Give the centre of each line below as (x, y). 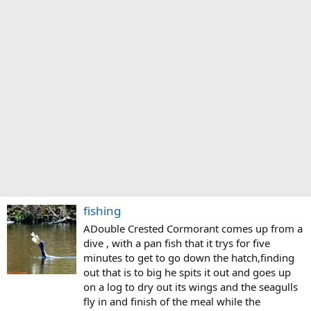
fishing (102, 211)
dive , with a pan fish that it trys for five (177, 243)
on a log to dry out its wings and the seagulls (191, 287)
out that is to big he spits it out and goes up (187, 272)
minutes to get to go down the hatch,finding (189, 258)
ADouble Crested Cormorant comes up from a (193, 229)
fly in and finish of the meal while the (172, 302)
